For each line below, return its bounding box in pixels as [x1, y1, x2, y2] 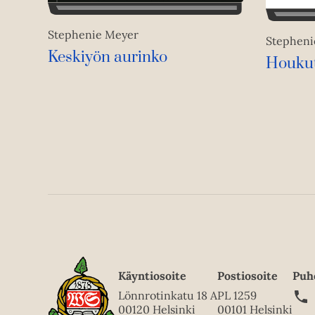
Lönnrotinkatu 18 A [118, 288, 217, 303]
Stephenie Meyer [48, 27, 139, 42]
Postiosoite [217, 269, 278, 283]
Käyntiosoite [118, 269, 186, 283]
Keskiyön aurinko [48, 48, 167, 67]
